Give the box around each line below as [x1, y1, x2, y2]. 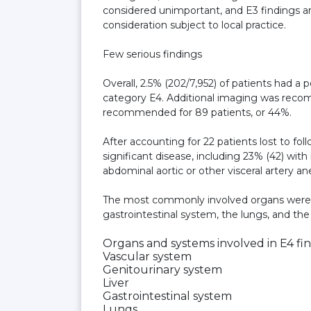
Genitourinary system [103, 263, 222, 276]
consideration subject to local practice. [103, 19, 286, 31]
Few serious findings [103, 48, 202, 60]
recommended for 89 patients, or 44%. [103, 106, 292, 119]
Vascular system [103, 250, 192, 263]
